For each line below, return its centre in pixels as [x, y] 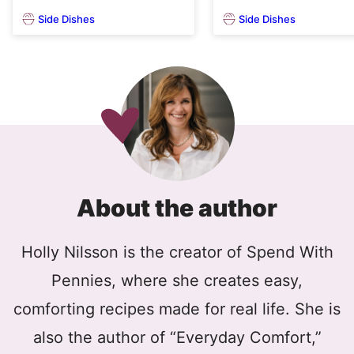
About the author [177, 208]
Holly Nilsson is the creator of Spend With [177, 252]
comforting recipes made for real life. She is [177, 309]
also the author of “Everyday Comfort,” [177, 338]
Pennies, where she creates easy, [177, 281]
